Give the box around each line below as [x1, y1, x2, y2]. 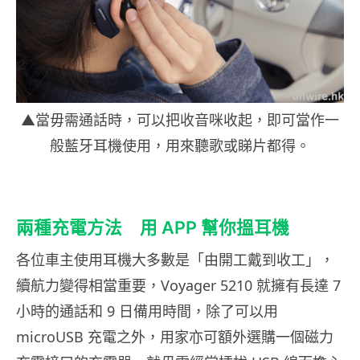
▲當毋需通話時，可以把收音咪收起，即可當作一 [21, 109, 339, 129]
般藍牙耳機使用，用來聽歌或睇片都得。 [50, 135, 310, 155]
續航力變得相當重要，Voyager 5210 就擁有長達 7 [16, 275, 341, 295]
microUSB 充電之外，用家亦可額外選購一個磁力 [16, 326, 333, 346]
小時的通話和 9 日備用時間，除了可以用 [16, 301, 278, 321]
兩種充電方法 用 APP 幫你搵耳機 [16, 216, 289, 238]
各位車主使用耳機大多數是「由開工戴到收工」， [16, 249, 334, 269]
